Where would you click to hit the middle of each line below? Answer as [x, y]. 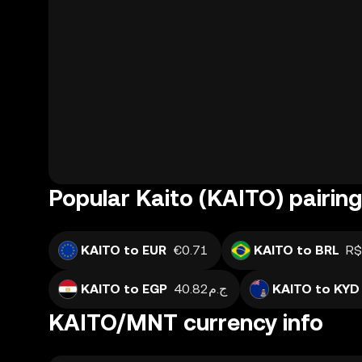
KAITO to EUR [124, 250]
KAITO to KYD [316, 289]
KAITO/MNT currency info [186, 322]
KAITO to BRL [297, 250]
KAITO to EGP [124, 289]
